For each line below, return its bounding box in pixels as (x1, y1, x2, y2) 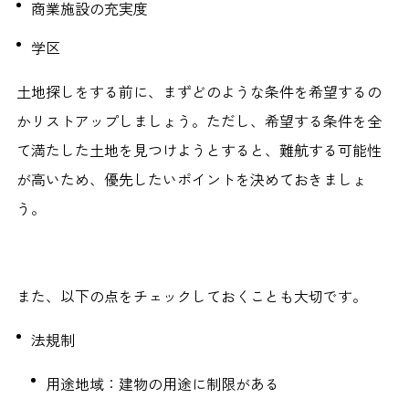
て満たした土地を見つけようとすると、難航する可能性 (16, 139, 382, 162)
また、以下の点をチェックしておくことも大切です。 (16, 285, 367, 308)
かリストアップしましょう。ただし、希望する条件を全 (16, 110, 382, 132)
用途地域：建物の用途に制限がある (45, 372, 279, 395)
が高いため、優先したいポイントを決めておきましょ (16, 168, 367, 191)
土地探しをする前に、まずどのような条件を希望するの (16, 80, 382, 103)
